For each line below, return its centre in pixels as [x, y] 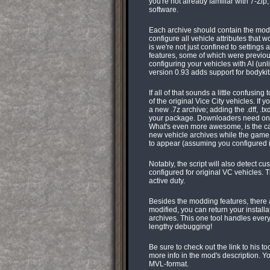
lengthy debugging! [181, 227]
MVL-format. [169, 264]
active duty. [167, 181]
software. [164, 10]
